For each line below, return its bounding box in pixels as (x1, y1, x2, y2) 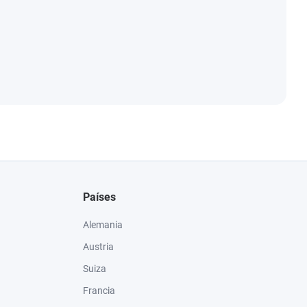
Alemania (83, 219, 123, 230)
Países (83, 191, 116, 204)
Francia (83, 285, 115, 296)
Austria (83, 241, 114, 252)
